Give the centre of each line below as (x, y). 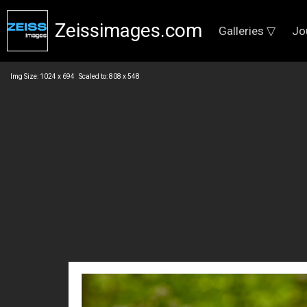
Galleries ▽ (247, 31)
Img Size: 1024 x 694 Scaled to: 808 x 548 (75, 76)
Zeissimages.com (128, 30)
